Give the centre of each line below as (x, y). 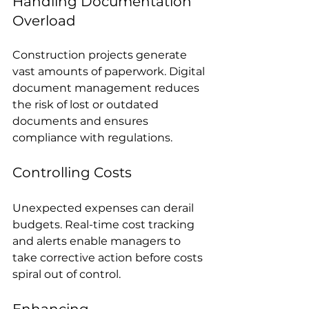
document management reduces (107, 88)
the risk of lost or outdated (87, 104)
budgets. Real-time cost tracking (105, 224)
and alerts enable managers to (98, 241)
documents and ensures (82, 121)
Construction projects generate (101, 54)
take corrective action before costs (109, 257)
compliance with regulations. (92, 137)
